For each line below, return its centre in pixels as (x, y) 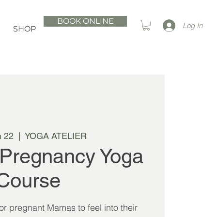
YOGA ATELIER (55, 136)
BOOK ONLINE (85, 21)
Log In (192, 25)
